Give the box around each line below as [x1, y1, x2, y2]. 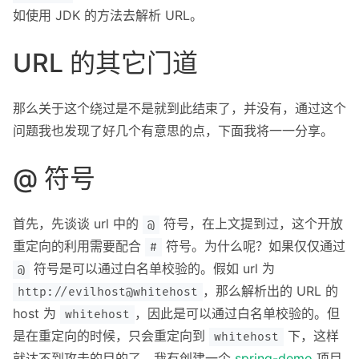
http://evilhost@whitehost [18, 285, 199, 300]
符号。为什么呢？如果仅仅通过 [162, 238, 346, 255]
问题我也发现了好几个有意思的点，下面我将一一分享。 [13, 123, 333, 139]
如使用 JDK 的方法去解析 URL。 [13, 7, 203, 24]
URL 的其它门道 [13, 47, 198, 79]
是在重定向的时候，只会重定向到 [13, 328, 209, 345]
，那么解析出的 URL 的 [203, 283, 339, 300]
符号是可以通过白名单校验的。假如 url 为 [30, 260, 276, 277]
